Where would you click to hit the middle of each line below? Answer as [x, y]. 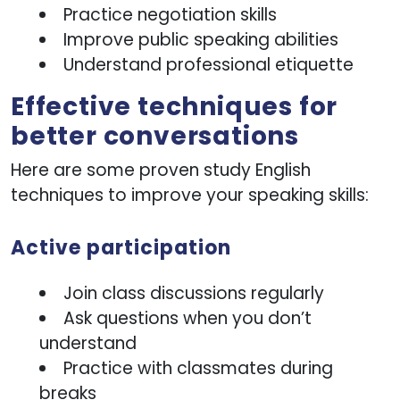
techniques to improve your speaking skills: [190, 195]
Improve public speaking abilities [201, 39]
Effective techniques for [175, 106]
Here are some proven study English [161, 170]
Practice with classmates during [198, 368]
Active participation [121, 247]
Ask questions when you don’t [187, 318]
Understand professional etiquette [208, 64]
